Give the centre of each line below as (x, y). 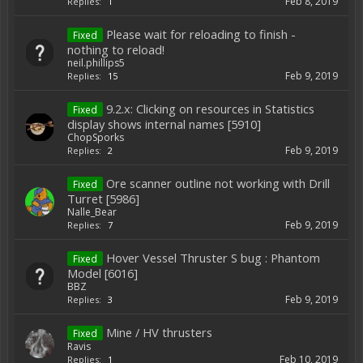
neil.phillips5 (96, 63)
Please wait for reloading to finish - (201, 34)
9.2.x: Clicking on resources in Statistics (210, 109)
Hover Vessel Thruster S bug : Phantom (213, 258)
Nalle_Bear (92, 212)
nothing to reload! (116, 49)
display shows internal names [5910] (164, 124)
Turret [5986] (103, 199)
